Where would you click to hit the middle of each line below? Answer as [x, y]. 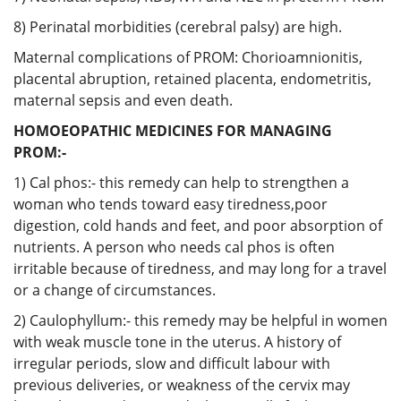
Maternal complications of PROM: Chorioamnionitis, [188, 57]
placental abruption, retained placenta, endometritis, [192, 78]
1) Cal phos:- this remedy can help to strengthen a [181, 182]
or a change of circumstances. [115, 290]
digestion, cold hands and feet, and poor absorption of [198, 225]
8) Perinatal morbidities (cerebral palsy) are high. [178, 26]
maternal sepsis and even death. [123, 100]
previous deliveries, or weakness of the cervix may [182, 384]
